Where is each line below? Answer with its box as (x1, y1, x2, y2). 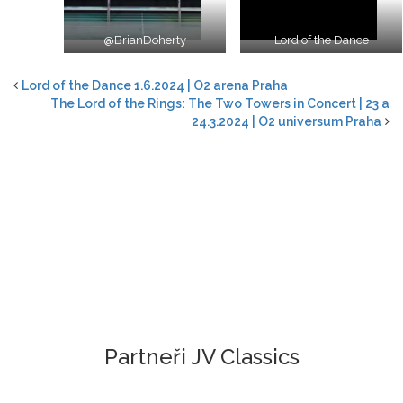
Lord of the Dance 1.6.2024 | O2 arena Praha (22, 77, 288, 93)
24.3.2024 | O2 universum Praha (192, 113, 381, 129)
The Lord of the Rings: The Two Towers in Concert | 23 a (50, 95, 390, 111)
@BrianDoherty (103, 32, 186, 47)
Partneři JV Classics (103, 343, 300, 370)
